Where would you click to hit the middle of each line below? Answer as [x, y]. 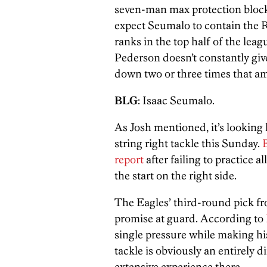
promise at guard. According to [190, 218]
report [129, 159]
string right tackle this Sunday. [188, 143]
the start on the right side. [176, 175]
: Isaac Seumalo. [176, 100]
